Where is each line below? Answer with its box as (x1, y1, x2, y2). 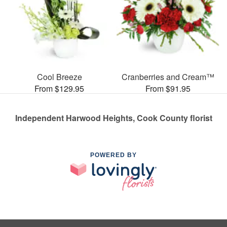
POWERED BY (90, 151, 137, 159)
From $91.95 (145, 82, 191, 94)
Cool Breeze (36, 70, 82, 83)
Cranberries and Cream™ (121, 70, 214, 83)
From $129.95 (34, 82, 84, 94)
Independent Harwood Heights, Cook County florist (15, 111, 212, 124)
